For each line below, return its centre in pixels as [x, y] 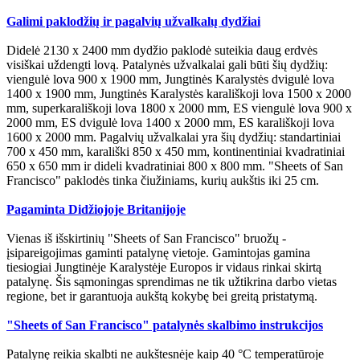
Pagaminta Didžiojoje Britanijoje [96, 210]
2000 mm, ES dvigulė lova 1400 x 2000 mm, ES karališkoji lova [170, 123]
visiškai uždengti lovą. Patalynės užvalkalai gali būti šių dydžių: [167, 65]
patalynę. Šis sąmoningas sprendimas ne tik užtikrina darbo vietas [172, 282]
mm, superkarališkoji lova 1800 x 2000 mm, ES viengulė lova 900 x [179, 108]
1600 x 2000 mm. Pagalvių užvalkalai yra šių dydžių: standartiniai [174, 137]
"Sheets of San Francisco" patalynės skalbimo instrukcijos [165, 325]
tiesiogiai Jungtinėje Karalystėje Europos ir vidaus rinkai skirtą [164, 268]
